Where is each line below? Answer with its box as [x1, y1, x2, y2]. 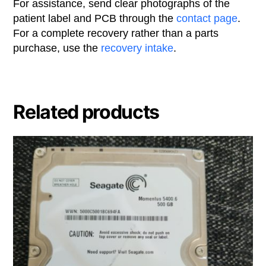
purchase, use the [13, 42, 102, 55]
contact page [176, 12, 238, 25]
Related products [13, 100, 160, 124]
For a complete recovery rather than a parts [13, 27, 219, 40]
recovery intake [101, 42, 174, 55]
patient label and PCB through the [13, 12, 177, 25]
